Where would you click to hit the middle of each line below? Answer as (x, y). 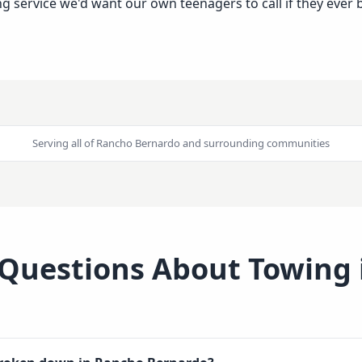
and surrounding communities (255, 143)
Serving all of (64, 143)
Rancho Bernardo (138, 143)
